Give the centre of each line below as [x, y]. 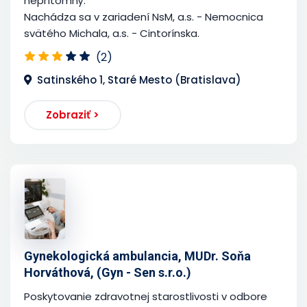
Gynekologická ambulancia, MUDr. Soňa [137, 256]
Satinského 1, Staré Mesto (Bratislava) [139, 79]
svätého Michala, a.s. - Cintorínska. [112, 33]
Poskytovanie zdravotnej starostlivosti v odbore [146, 296]
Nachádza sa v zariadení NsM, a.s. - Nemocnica [144, 16]
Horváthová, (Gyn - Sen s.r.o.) [108, 272]
